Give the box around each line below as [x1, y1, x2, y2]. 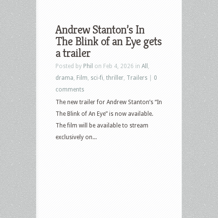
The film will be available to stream [55, 122, 148, 129]
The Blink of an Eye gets [55, 34, 162, 49]
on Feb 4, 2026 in [93, 62, 142, 70]
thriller [106, 74, 124, 81]
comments [55, 86, 84, 93]
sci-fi [91, 74, 103, 81]
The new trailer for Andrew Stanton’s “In [55, 98, 162, 106]
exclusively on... [55, 133, 97, 141]
